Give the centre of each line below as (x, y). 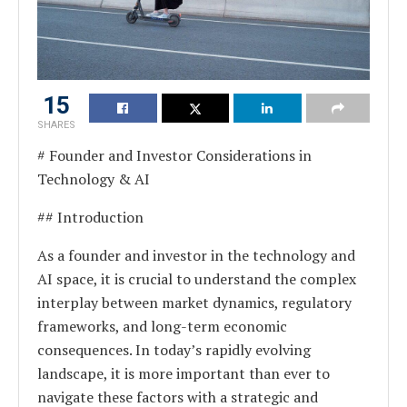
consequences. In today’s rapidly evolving (174, 349)
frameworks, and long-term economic (162, 326)
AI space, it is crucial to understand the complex (197, 278)
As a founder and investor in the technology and (196, 255)
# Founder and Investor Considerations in (174, 155)
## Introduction (90, 217)
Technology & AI (94, 179)
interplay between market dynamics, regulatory (194, 302)
